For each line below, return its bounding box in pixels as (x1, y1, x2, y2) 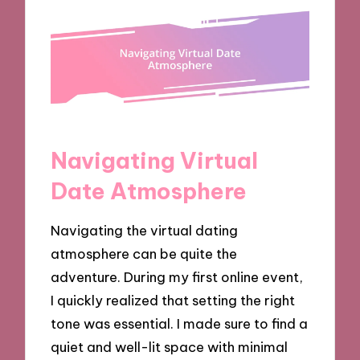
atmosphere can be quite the (51, 245, 238, 263)
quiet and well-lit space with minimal (51, 338, 288, 356)
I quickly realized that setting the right (51, 292, 296, 309)
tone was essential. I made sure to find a (51, 315, 309, 333)
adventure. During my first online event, (51, 268, 304, 286)
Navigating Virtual (51, 145, 259, 174)
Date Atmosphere (51, 176, 247, 205)
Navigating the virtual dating (51, 222, 239, 239)
